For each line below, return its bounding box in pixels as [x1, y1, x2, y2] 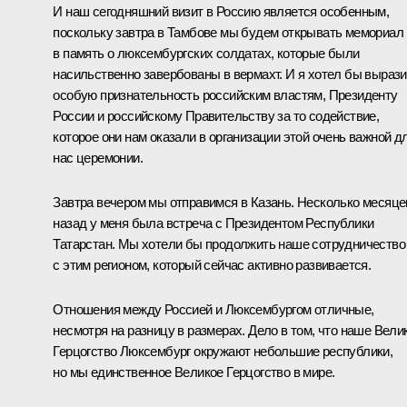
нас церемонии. [53, 149, 143, 165]
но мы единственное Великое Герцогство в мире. [53, 363, 335, 380]
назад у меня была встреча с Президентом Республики [53, 214, 374, 231]
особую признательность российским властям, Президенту [53, 86, 398, 103]
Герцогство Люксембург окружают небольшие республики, [53, 342, 393, 359]
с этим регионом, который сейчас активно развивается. [53, 256, 372, 273]
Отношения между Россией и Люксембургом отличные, [53, 301, 374, 317]
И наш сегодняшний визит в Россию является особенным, [53, 3, 390, 19]
